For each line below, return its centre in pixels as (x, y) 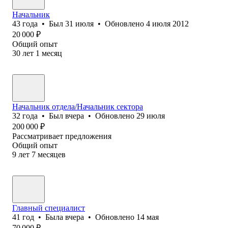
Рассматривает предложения (62, 136)
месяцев (52, 154)
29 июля (151, 116)
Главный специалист (49, 208)
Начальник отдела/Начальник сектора (78, 106)
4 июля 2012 (167, 23)
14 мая (148, 217)
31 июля (79, 23)
